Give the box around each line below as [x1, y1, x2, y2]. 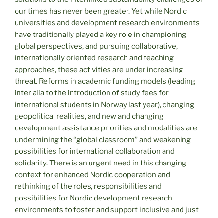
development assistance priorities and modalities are [15, 124, 197, 133]
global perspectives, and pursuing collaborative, [15, 42, 178, 51]
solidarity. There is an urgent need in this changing [15, 159, 186, 168]
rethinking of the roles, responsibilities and [15, 182, 162, 191]
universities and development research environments [15, 18, 200, 28]
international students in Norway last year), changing [15, 100, 194, 109]
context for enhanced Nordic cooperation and [15, 170, 170, 180]
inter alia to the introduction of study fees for [15, 89, 169, 98]
